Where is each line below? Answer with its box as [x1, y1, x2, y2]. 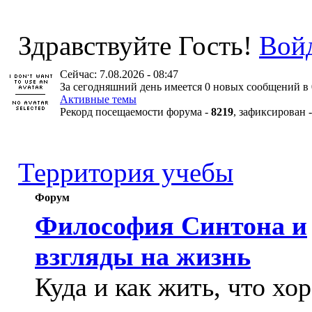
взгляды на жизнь [35, 242, 251, 271]
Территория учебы [18, 157, 233, 187]
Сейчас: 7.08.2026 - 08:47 [60, 68, 178, 80]
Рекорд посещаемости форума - [60, 106, 211, 118]
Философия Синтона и [35, 211, 307, 240]
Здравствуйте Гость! [11, 31, 259, 61]
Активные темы [60, 93, 136, 105]
